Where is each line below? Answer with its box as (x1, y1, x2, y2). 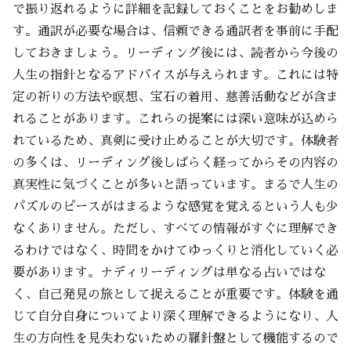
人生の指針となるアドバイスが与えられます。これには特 (13, 68, 338, 81)
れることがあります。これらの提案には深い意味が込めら (13, 112, 338, 125)
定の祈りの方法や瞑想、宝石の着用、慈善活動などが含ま (13, 90, 338, 103)
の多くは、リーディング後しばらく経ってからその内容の (13, 156, 338, 169)
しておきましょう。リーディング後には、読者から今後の (13, 46, 338, 60)
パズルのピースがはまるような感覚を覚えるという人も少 (13, 200, 338, 213)
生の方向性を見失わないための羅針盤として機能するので (13, 331, 338, 345)
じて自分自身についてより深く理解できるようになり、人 (13, 309, 338, 323)
